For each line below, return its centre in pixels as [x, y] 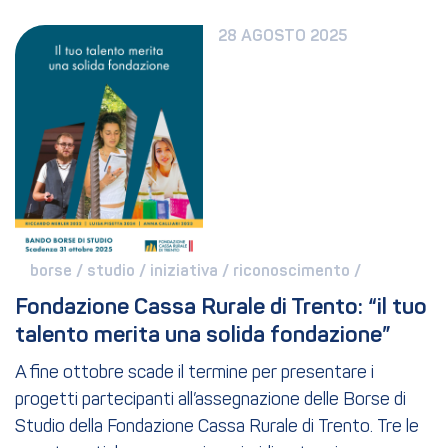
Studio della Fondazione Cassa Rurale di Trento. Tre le [217, 427]
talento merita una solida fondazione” [202, 335]
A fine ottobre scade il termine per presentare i [194, 373]
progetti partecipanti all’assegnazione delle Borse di [210, 400]
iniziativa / [191, 271]
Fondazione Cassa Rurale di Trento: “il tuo [221, 307]
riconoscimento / [299, 271]
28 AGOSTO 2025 [283, 36]
